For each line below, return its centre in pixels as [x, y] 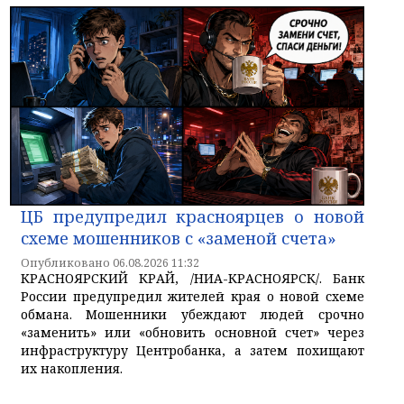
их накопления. [72, 369]
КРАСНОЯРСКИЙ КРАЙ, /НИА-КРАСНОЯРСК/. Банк [193, 279]
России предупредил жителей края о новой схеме [193, 297]
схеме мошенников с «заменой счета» [179, 239]
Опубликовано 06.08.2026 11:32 [110, 263]
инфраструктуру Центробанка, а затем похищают [193, 351]
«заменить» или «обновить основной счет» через [193, 333]
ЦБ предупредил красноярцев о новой [193, 217]
